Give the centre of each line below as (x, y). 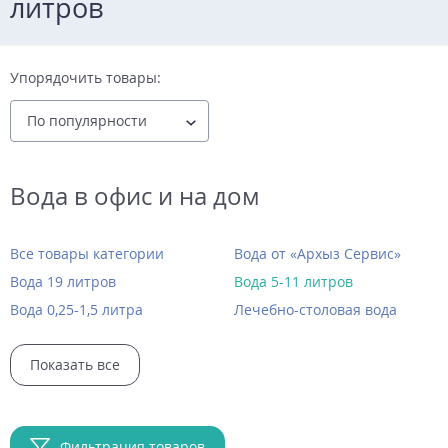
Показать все (75, 364)
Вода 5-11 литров (293, 281)
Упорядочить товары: (85, 77)
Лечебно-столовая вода (315, 309)
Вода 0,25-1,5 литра (76, 309)
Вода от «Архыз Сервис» (317, 253)
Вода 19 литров (63, 281)
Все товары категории (87, 253)
